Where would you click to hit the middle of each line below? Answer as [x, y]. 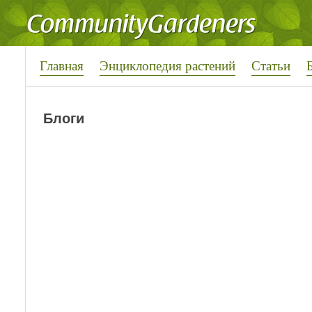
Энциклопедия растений [167, 65]
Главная [62, 65]
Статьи [271, 65]
